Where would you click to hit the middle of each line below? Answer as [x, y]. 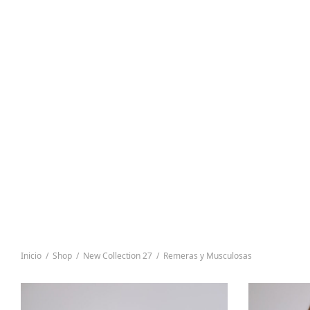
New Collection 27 [118, 256]
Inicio [31, 256]
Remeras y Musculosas [207, 256]
